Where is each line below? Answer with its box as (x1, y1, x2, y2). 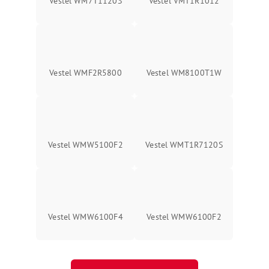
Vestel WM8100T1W (146, 67, 222, 79)
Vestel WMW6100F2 (147, 211, 222, 223)
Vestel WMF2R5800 (49, 67, 122, 79)
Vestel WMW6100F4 (48, 211, 123, 223)
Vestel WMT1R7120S (145, 139, 223, 151)
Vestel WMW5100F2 (48, 139, 123, 151)
